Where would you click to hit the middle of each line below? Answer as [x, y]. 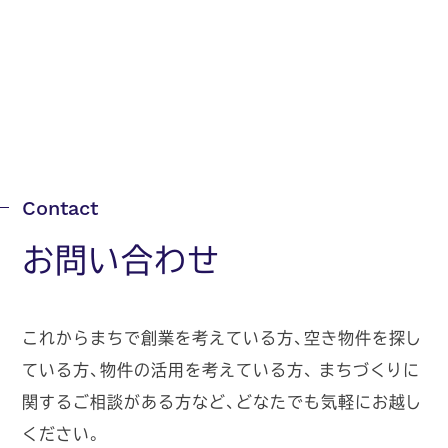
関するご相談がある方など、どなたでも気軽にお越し [222, 401]
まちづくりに [367, 369]
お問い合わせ [121, 259]
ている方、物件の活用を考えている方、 [168, 369]
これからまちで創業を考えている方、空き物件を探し [222, 337]
